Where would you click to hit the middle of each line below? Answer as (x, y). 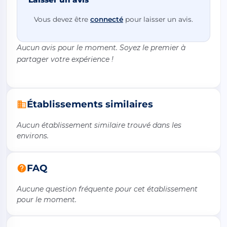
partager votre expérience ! (65, 60)
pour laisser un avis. (158, 19)
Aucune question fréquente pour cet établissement (107, 189)
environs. (33, 136)
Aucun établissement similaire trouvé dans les (99, 125)
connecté (107, 19)
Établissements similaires (90, 104)
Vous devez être (62, 19)
